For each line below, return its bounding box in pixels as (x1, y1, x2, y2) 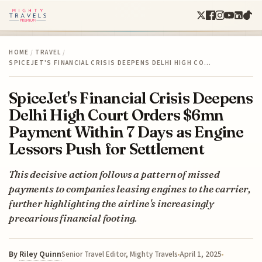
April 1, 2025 (180, 248, 222, 260)
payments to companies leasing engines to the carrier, (9, 182, 251, 195)
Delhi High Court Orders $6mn (9, 105, 224, 125)
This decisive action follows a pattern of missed (9, 167, 220, 180)
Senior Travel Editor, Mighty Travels (61, 249, 178, 260)
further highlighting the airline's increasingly (9, 196, 215, 209)
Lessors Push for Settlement (9, 139, 204, 158)
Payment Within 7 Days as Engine (9, 122, 244, 142)
